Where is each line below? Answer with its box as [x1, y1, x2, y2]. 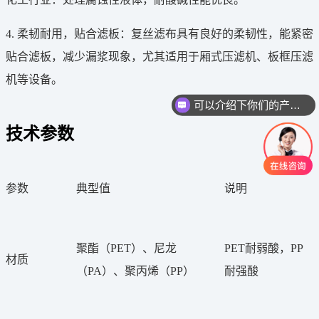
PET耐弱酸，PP [224, 241, 303, 254]
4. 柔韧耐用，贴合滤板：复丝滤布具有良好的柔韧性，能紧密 [6, 27, 313, 40]
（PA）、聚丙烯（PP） [76, 264, 194, 277]
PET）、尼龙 [110, 241, 177, 254]
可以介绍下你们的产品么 [289, 98, 300, 111]
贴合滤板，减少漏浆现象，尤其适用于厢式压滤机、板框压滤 [6, 50, 313, 63]
